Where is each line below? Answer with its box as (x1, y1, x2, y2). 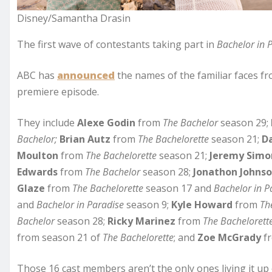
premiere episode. (17, 84, 99, 98)
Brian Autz (59, 132, 110, 146)
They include (17, 115, 77, 129)
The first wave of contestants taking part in (17, 37, 217, 51)
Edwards (17, 165, 58, 178)
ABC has (17, 68, 57, 82)
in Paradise (76, 197, 124, 211)
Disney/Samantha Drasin (17, 11, 131, 25)
